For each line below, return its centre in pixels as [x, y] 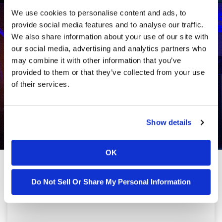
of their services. [40, 84]
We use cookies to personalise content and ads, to [99, 12]
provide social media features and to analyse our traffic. [108, 24]
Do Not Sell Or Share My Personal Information [111, 182]
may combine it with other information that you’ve [96, 60]
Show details [169, 122]
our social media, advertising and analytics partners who [109, 48]
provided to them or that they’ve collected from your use [108, 72]
